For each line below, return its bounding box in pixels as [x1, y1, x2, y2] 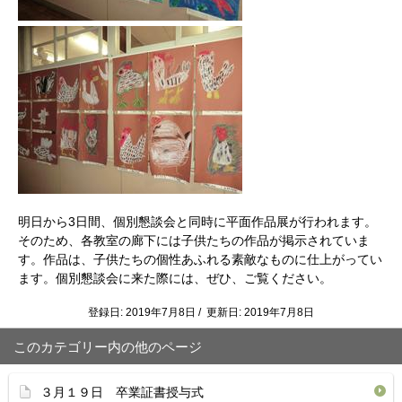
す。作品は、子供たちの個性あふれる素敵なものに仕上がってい [18, 252, 382, 267]
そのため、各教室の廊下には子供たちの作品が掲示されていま [18, 233, 370, 248]
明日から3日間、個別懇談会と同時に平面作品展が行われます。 [18, 214, 377, 229]
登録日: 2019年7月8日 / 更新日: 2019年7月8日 [88, 306, 314, 319]
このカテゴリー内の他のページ [13, 339, 202, 354]
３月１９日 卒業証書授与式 [40, 385, 204, 399]
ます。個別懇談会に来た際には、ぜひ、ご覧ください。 [18, 271, 332, 285]
